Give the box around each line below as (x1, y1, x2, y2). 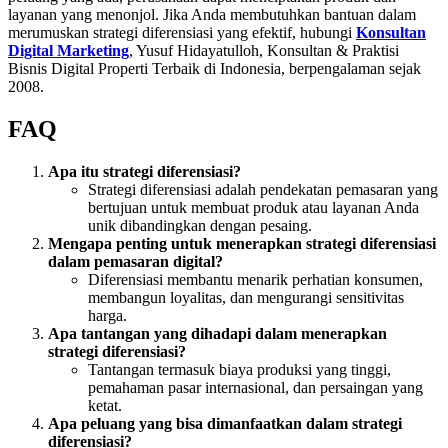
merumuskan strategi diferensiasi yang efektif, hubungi (8, 23, 356, 41)
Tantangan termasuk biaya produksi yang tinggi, (88, 360, 391, 378)
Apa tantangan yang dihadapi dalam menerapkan (48, 324, 387, 342)
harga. (88, 306, 127, 324)
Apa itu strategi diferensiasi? (48, 162, 241, 180)
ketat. (88, 396, 122, 414)
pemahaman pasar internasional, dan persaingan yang (88, 378, 423, 396)
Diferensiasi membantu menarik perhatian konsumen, (88, 270, 423, 288)
